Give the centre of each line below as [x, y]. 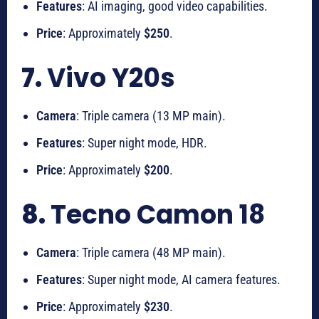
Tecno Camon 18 [158, 215]
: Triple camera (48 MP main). [151, 253]
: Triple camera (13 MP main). [151, 116]
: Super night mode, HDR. [145, 143]
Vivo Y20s [111, 78]
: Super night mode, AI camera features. [181, 280]
